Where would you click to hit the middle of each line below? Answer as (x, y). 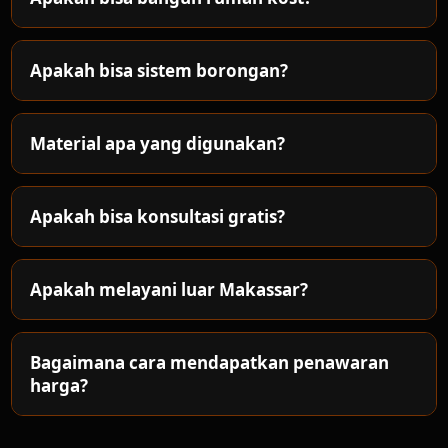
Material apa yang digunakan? (158, 143)
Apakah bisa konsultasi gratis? (158, 216)
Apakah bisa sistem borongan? (159, 70)
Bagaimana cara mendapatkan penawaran (210, 362)
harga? (59, 385)
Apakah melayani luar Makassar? (169, 289)
